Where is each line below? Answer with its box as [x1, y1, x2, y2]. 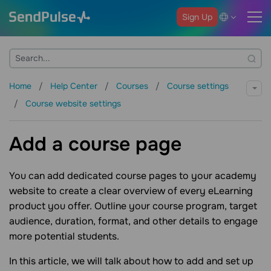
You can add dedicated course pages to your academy [9, 169, 256, 183]
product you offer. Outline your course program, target [9, 200, 257, 213]
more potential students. [9, 230, 119, 243]
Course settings [167, 80, 229, 91]
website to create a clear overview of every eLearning [9, 184, 253, 198]
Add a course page [9, 132, 181, 157]
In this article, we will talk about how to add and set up [9, 255, 253, 268]
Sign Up [182, 11, 212, 22]
